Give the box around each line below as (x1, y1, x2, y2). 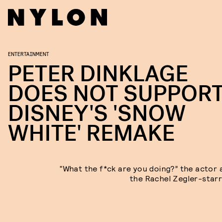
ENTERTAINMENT (8, 50, 49, 57)
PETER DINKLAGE (8, 59, 188, 89)
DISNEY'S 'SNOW (8, 99, 186, 128)
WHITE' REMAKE (8, 119, 175, 148)
